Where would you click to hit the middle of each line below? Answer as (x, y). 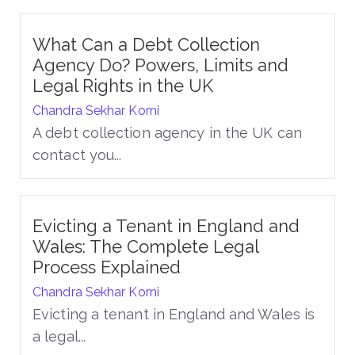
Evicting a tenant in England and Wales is (174, 314)
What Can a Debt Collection (146, 44)
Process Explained (107, 267)
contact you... (77, 155)
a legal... (59, 336)
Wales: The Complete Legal (145, 246)
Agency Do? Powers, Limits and (160, 65)
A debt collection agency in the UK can (167, 132)
